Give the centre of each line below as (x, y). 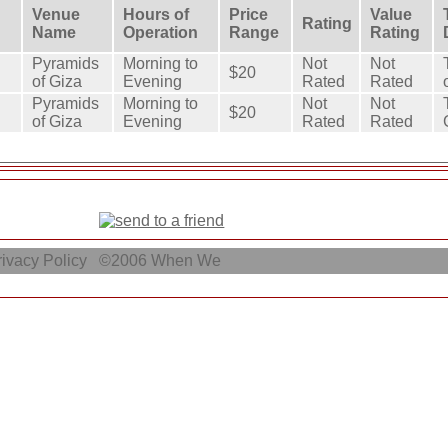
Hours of (155, 14)
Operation (160, 32)
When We (188, 261)
